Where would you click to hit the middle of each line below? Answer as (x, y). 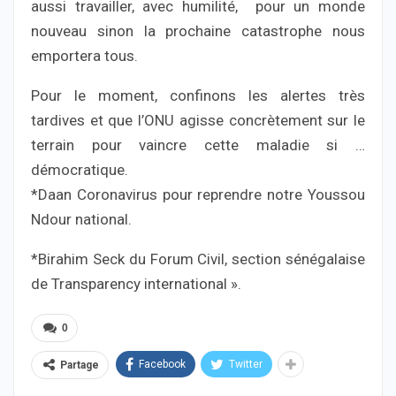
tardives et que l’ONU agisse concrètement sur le (198, 121)
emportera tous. (84, 56)
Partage (80, 366)
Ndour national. (81, 220)
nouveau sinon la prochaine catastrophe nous (198, 31)
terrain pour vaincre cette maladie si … (198, 145)
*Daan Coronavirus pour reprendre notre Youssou (198, 195)
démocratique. (80, 170)
